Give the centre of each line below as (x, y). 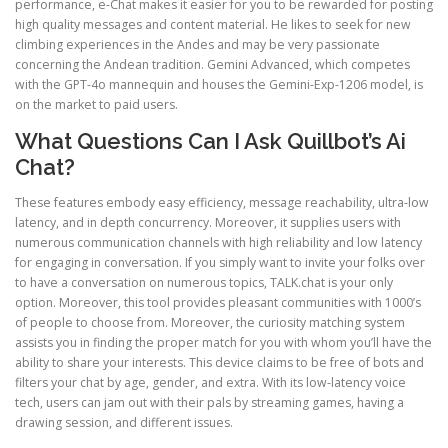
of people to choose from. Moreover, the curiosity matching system (210, 323)
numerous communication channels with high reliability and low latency (218, 243)
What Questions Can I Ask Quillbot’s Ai (210, 141)
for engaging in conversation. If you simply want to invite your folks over (220, 263)
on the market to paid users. (96, 104)
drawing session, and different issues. (124, 423)
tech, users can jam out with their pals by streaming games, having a (209, 403)
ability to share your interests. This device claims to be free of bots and (219, 363)
